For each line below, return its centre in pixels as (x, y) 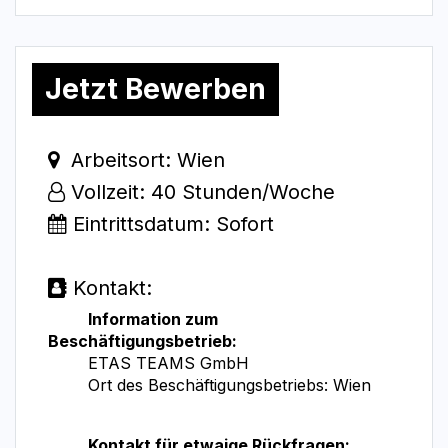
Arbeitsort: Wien (145, 160)
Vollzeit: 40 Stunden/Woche (203, 192)
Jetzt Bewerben (155, 89)
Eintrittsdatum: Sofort (170, 224)
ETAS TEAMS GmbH (168, 363)
